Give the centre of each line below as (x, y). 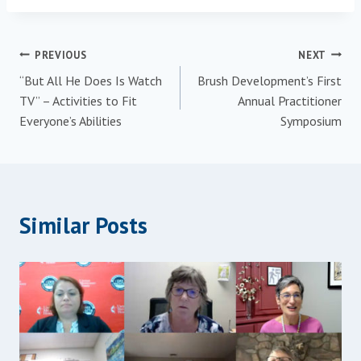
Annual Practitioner (290, 100)
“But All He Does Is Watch (91, 80)
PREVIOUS (61, 55)
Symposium (311, 120)
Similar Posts (83, 225)
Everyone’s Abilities (71, 120)
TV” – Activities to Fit (78, 100)
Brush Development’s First (270, 80)
